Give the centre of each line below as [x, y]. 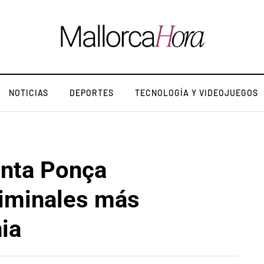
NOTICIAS [29, 93]
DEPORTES [92, 93]
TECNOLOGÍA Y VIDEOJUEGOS [197, 93]
